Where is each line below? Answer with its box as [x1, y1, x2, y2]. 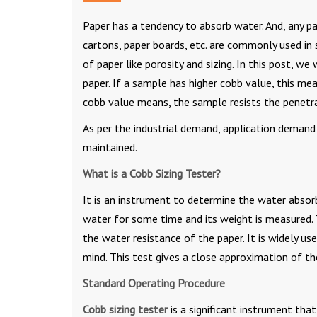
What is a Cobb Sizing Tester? [83, 166, 221, 180]
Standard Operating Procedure [83, 275, 225, 290]
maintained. [83, 139, 137, 154]
